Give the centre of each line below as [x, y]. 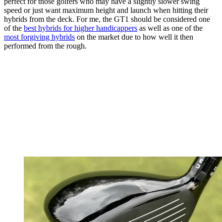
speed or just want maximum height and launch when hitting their [106, 10]
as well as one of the [170, 28]
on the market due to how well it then [134, 37]
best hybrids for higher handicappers [81, 28]
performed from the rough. [45, 46]
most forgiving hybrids [39, 37]
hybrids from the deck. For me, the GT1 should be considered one [107, 19]
